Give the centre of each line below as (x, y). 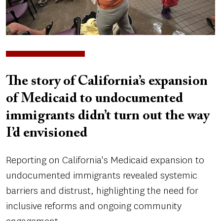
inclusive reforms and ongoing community (94, 206)
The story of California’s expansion (107, 82)
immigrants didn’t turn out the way (108, 116)
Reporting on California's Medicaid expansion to (105, 160)
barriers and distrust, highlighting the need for (102, 191)
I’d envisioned (47, 133)
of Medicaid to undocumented (94, 99)
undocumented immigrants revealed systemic (102, 176)
